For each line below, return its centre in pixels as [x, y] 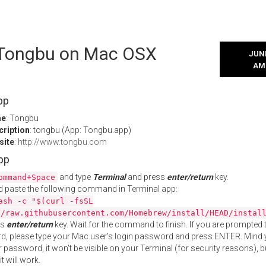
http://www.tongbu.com [62, 142]
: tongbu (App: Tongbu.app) [80, 130]
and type [75, 177]
